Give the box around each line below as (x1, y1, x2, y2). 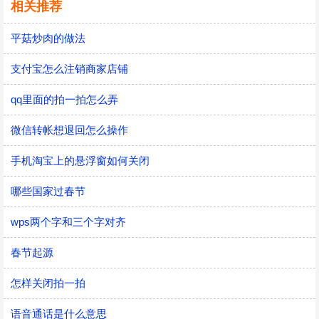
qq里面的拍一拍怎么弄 (11, 93, 118, 105)
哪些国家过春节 (11, 185, 85, 197)
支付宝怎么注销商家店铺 (11, 63, 128, 75)
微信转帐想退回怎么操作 (11, 124, 128, 136)
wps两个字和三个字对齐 (11, 216, 126, 228)
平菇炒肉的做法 (11, 32, 85, 44)
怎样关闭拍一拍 (11, 277, 85, 289)
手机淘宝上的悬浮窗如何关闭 (11, 155, 150, 167)
